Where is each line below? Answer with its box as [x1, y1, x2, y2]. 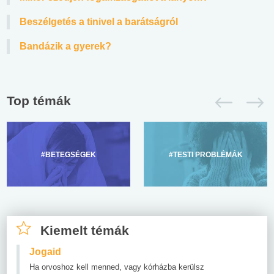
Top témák [7, 93, 71, 108]
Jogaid [29, 246, 61, 257]
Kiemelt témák [40, 223, 129, 237]
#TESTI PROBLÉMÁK [168, 150, 243, 159]
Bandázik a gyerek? [20, 40, 111, 51]
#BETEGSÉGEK [41, 150, 96, 159]
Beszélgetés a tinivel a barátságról [20, 16, 178, 27]
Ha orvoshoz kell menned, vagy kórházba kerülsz [29, 262, 204, 272]
